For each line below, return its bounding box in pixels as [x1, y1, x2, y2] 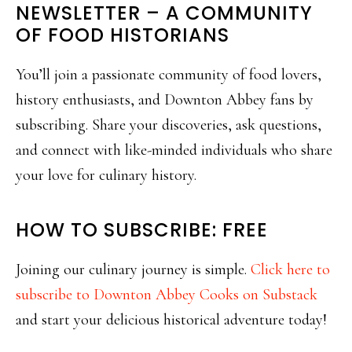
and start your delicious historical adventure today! [16, 310, 327, 329]
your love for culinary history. [16, 165, 196, 185]
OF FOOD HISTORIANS [16, 21, 229, 48]
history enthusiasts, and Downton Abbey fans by [16, 90, 313, 109]
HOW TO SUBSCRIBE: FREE [16, 216, 268, 243]
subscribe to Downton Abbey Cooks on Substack [16, 284, 317, 304]
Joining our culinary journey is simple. [16, 259, 251, 279]
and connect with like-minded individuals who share [16, 140, 332, 159]
